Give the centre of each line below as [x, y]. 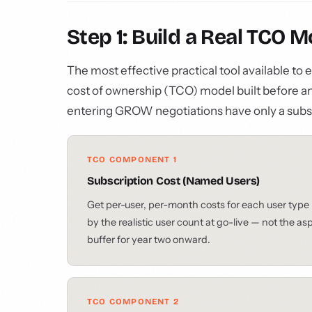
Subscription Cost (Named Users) [174, 181]
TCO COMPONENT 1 [132, 159]
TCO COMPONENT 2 [133, 302]
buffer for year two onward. [149, 240]
